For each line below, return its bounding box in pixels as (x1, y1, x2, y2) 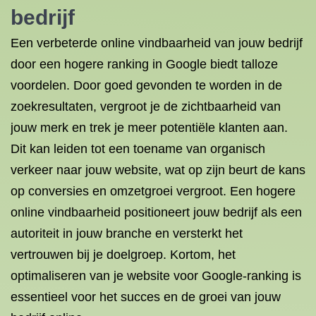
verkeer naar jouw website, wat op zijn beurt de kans (11, 163, 305, 177)
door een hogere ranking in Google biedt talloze (11, 57, 278, 71)
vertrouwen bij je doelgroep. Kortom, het (11, 248, 236, 262)
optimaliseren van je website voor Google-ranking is (11, 269, 301, 283)
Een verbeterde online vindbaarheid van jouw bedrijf (11, 36, 303, 50)
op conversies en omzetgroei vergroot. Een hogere (11, 184, 296, 198)
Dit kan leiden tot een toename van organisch (11, 142, 265, 156)
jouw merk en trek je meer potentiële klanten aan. (11, 121, 288, 135)
